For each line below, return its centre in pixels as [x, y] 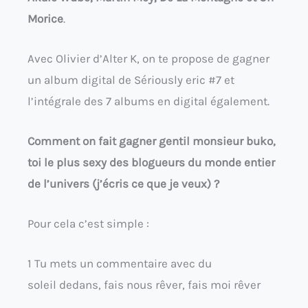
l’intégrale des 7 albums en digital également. [148, 101]
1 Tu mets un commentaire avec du [120, 264]
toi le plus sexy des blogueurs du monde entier [151, 163]
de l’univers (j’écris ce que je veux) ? [123, 184]
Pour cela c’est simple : [88, 224]
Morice [45, 18]
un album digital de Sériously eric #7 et [131, 79]
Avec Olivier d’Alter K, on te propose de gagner [148, 58]
